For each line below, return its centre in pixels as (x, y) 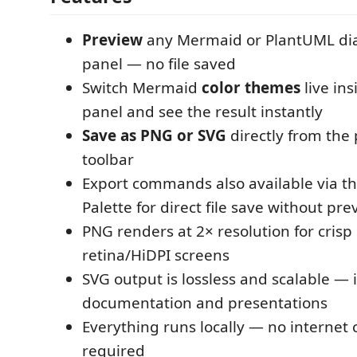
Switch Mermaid (142, 87)
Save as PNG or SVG (154, 135)
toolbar (108, 159)
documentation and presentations (205, 302)
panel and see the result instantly (202, 111)
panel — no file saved (159, 63)
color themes (251, 87)
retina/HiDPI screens (156, 255)
